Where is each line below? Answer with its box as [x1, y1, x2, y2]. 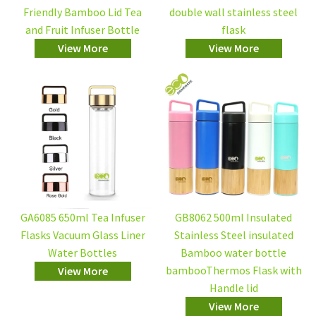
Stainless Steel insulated [174, 228, 293, 242]
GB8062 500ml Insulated [175, 210, 292, 224]
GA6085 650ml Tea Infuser [20, 210, 145, 224]
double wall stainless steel [169, 5, 298, 19]
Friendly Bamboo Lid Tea [23, 5, 142, 19]
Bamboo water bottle [181, 245, 286, 260]
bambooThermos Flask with [165, 263, 302, 277]
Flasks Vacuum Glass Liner [20, 228, 145, 242]
